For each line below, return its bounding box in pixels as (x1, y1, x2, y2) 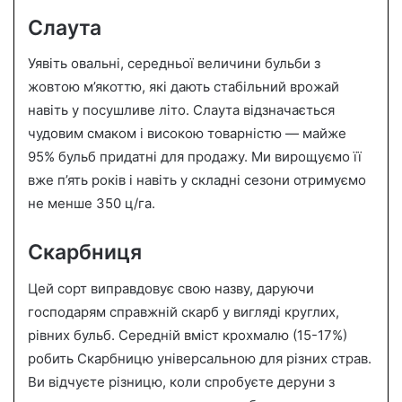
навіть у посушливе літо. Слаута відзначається (28, 101, 335, 118)
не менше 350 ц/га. (28, 195, 155, 212)
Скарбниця (28, 240, 142, 265)
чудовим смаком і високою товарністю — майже (28, 125, 346, 142)
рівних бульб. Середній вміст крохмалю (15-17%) (28, 326, 347, 344)
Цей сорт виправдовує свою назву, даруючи (28, 279, 314, 297)
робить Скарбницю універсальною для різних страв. (28, 349, 371, 367)
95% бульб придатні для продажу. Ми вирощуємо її (28, 148, 362, 165)
